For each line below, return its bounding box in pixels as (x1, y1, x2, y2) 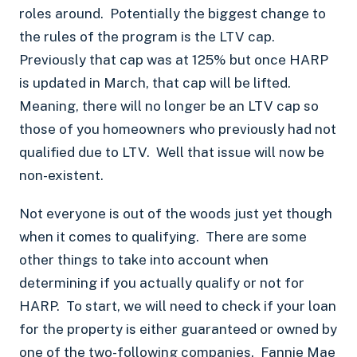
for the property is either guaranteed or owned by (19, 321, 337, 338)
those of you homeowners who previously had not (19, 120, 336, 137)
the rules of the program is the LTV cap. (19, 28, 278, 45)
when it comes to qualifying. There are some (19, 229, 307, 245)
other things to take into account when (19, 252, 269, 269)
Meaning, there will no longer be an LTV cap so (19, 97, 319, 114)
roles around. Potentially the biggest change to (19, 5, 326, 22)
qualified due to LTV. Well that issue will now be (19, 143, 324, 160)
